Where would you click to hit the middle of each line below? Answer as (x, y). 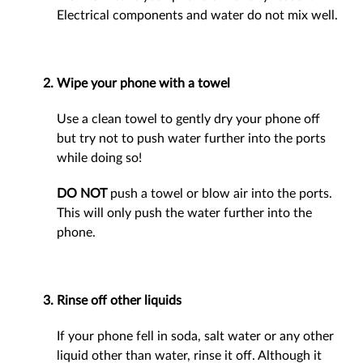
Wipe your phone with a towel (143, 83)
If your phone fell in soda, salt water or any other (195, 336)
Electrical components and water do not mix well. (197, 15)
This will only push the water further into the (184, 213)
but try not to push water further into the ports (191, 139)
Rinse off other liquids (119, 301)
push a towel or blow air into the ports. (220, 194)
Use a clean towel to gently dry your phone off (188, 119)
